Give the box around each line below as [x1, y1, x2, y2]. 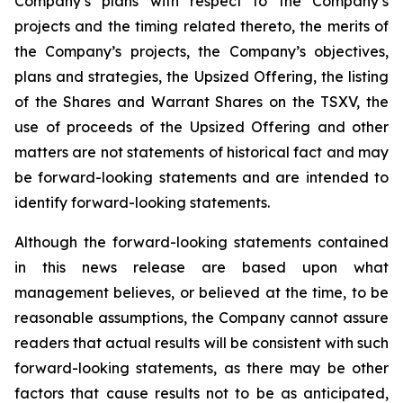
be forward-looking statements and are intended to [14, 168, 389, 186]
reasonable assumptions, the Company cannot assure [14, 309, 389, 327]
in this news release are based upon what [14, 258, 389, 276]
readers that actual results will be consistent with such [14, 334, 389, 352]
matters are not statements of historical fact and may [14, 143, 389, 161]
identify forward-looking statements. [14, 193, 270, 211]
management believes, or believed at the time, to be [14, 283, 389, 301]
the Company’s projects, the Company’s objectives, [14, 42, 389, 60]
